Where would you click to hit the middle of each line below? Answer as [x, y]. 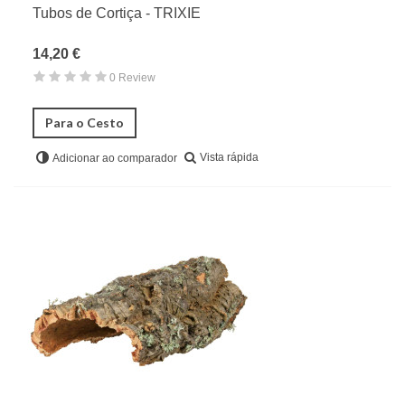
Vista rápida [229, 157]
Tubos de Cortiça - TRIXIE [117, 13]
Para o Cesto [85, 122]
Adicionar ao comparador [115, 158]
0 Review [132, 77]
